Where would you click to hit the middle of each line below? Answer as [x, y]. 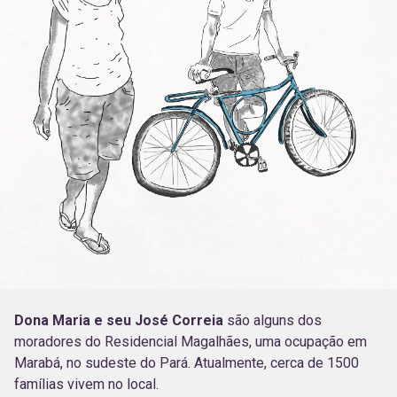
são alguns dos [272, 320]
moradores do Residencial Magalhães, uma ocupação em [191, 341]
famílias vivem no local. [88, 384]
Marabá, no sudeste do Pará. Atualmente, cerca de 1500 [187, 362]
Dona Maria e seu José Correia [119, 320]
